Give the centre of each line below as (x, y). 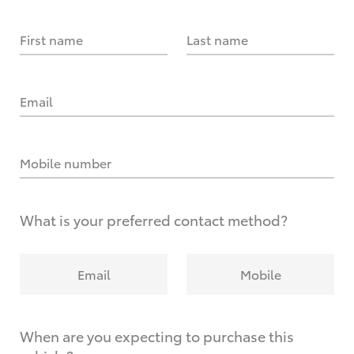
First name (51, 39)
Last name (217, 39)
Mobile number (66, 162)
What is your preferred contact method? (154, 220)
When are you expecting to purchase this (157, 336)
